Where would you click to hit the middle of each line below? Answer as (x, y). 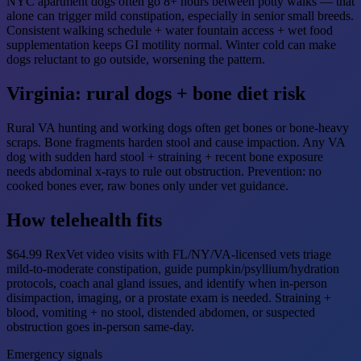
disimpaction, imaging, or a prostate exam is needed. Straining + (169, 297)
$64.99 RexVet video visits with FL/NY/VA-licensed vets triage (169, 254)
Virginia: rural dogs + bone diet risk (156, 94)
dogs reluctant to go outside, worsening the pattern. (136, 60)
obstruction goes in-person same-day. (100, 326)
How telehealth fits (84, 220)
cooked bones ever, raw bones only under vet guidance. (147, 185)
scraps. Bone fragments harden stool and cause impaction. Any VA (176, 142)
